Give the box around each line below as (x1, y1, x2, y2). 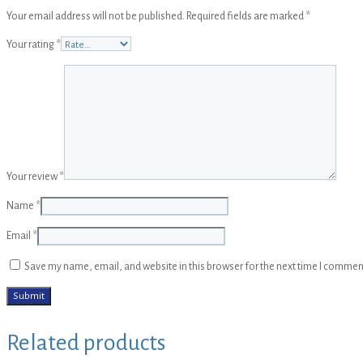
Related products (6, 330, 165, 355)
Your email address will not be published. (6, 10, 185, 22)
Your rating (6, 38, 56, 50)
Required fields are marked (186, 10, 305, 22)
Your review (6, 170, 59, 182)
